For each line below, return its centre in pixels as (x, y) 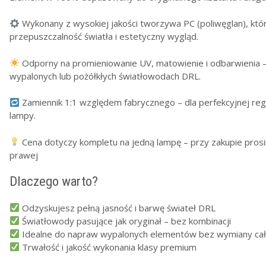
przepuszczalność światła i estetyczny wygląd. (104, 37)
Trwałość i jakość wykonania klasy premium (108, 247)
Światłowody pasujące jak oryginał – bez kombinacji (126, 221)
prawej (24, 155)
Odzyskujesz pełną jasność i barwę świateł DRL (118, 208)
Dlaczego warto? (54, 181)
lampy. (23, 115)
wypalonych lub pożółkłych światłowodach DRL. (105, 76)
